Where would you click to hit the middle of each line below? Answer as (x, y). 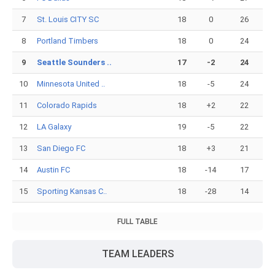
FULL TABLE (137, 222)
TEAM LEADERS (137, 254)
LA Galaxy (54, 127)
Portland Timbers (68, 41)
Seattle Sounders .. (74, 62)
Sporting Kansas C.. (72, 191)
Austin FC (53, 170)
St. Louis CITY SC (68, 19)
